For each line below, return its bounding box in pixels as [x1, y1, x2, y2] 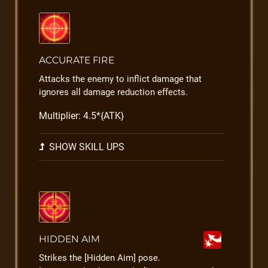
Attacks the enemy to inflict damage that [39, 74, 202, 84]
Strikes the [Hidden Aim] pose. [39, 252, 160, 263]
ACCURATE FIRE [39, 54, 114, 66]
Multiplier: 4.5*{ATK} [39, 110, 124, 121]
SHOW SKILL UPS [47, 141, 124, 153]
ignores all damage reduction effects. [39, 87, 188, 98]
